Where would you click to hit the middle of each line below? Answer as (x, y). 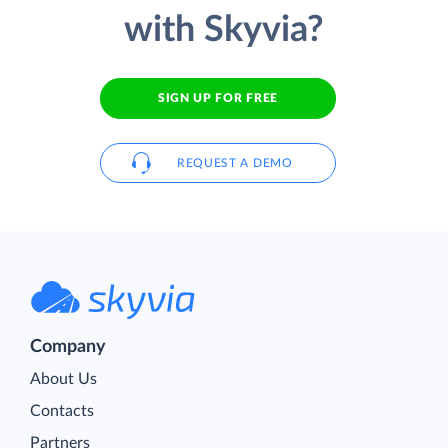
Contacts (62, 410)
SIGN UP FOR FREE (218, 98)
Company (68, 346)
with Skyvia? (224, 30)
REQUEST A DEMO (234, 162)
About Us (63, 378)
